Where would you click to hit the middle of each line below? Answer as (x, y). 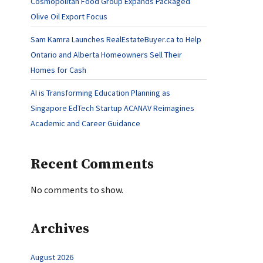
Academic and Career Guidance (85, 123)
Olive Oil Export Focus (69, 16)
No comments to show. (77, 190)
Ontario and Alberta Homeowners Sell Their (106, 55)
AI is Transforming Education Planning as (100, 93)
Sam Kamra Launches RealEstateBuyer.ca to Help (116, 39)
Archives (60, 229)
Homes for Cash (58, 70)
